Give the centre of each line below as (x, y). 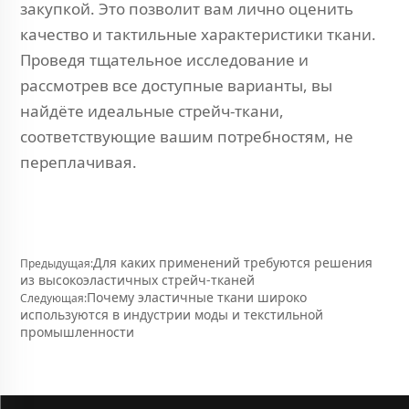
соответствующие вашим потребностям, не (187, 136)
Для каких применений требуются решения (233, 262)
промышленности (77, 332)
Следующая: (53, 298)
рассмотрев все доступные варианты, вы (176, 85)
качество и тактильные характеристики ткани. (198, 34)
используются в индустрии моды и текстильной (172, 315)
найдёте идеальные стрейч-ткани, (152, 111)
